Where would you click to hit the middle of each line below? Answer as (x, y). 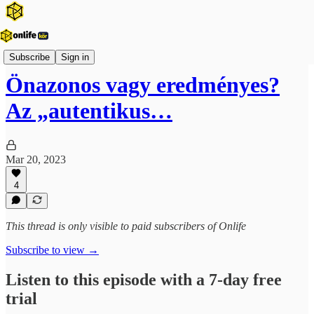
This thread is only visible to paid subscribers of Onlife (126, 226)
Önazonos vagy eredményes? (143, 85)
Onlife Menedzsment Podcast (70, 51)
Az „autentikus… (89, 111)
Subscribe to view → (52, 250)
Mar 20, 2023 (36, 159)
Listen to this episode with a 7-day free (144, 279)
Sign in (75, 57)
